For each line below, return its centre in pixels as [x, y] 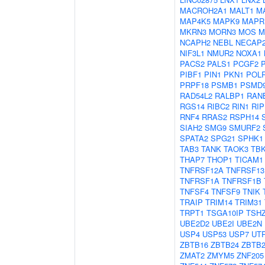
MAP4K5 [195, 21]
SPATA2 [194, 138]
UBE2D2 [195, 223]
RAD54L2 [196, 96]
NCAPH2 [195, 42]
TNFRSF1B [242, 181]
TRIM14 [219, 202]
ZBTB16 [194, 245]
